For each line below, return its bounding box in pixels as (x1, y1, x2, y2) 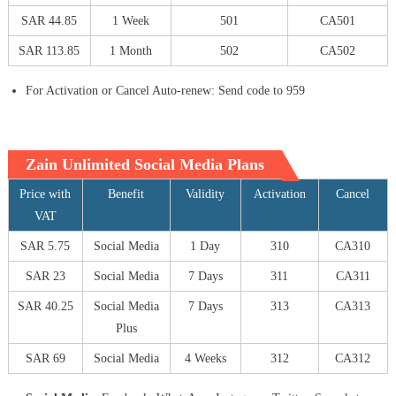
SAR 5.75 (20, 240, 71, 254)
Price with (19, 187, 72, 202)
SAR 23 (25, 270, 65, 284)
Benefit (108, 187, 145, 202)
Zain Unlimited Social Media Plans (25, 156, 264, 174)
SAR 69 (25, 352, 65, 366)
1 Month (109, 44, 152, 58)
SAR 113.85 (19, 44, 80, 58)
